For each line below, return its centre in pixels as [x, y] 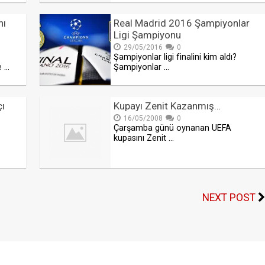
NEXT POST [229, 198]
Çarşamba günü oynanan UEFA [173, 128]
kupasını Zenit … [144, 138]
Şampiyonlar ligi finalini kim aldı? [175, 57]
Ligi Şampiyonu [148, 35]
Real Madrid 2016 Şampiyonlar [182, 23]
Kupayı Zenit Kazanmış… [167, 106]
